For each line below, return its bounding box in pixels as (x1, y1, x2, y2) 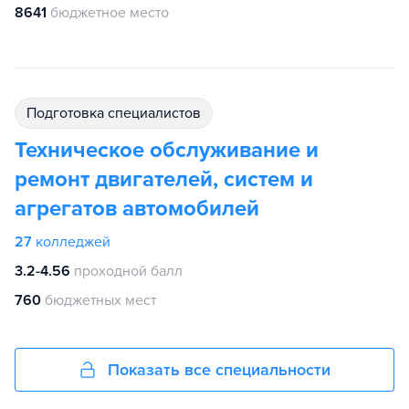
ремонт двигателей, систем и (15, 166, 313, 193)
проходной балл (74, 262, 183, 280)
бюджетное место (50, 4, 169, 22)
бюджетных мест (45, 291, 156, 309)
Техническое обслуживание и (15, 137, 319, 163)
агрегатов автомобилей (15, 195, 259, 222)
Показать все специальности (108, 360, 330, 380)
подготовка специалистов (37, 104, 201, 122)
